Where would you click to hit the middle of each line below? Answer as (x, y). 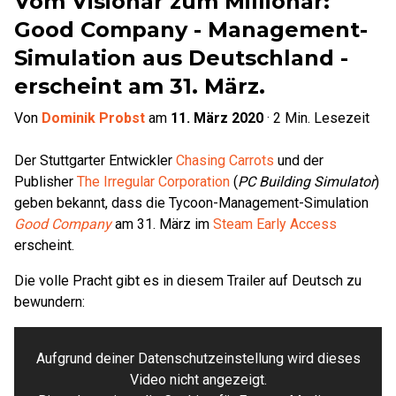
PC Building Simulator (306, 182)
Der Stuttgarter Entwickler (95, 160)
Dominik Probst (93, 118)
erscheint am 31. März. (140, 86)
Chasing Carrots (225, 160)
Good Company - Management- (191, 30)
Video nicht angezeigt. (198, 380)
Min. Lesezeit (325, 118)
